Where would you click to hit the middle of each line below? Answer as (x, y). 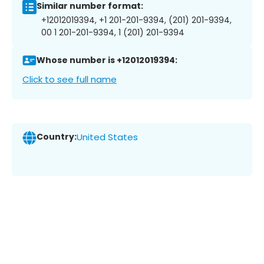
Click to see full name (70, 79)
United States (107, 137)
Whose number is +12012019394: (107, 60)
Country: (57, 137)
